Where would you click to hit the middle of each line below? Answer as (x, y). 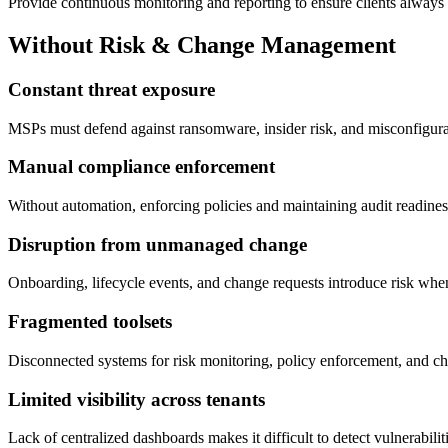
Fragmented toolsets (90, 322)
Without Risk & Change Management (202, 44)
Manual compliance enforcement (141, 167)
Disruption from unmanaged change (157, 244)
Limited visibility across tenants (136, 399)
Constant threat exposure (111, 89)
